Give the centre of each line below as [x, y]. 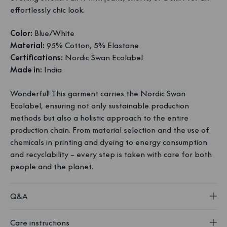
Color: [21, 33]
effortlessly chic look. [47, 10]
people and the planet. [52, 166]
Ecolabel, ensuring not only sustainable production [100, 105]
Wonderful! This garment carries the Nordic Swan [98, 93]
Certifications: [36, 58]
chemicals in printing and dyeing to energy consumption [109, 142]
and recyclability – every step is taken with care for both [111, 154]
